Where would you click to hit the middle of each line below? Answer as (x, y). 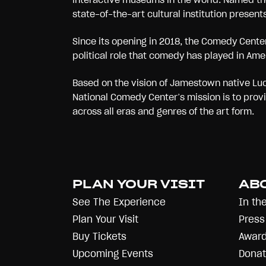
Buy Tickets (99, 236)
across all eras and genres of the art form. (163, 111)
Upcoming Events (113, 254)
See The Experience (119, 202)
